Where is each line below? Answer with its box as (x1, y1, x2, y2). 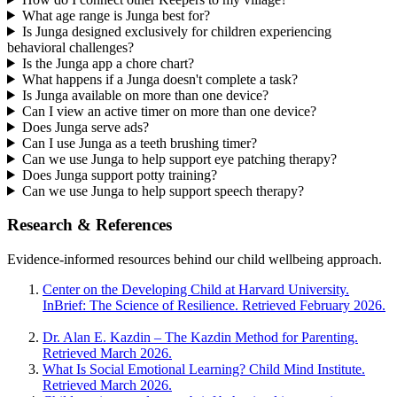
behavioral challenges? (7, 39, 134, 55)
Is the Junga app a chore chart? (21, 55, 194, 71)
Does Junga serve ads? (21, 119, 149, 135)
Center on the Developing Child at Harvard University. (43, 282, 349, 298)
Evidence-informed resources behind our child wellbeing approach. (7, 252, 382, 268)
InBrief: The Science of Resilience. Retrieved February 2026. (43, 298, 385, 314)
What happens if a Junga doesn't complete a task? (21, 71, 298, 87)
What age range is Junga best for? (21, 7, 210, 23)
